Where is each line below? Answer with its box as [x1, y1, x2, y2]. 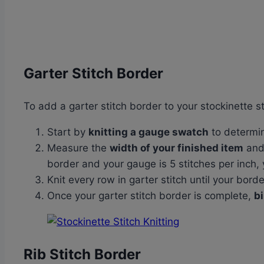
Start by [47, 126, 88, 138]
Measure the [47, 142, 110, 154]
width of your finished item [110, 142, 243, 154]
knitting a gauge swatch [88, 126, 209, 138]
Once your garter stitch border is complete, [47, 190, 254, 202]
